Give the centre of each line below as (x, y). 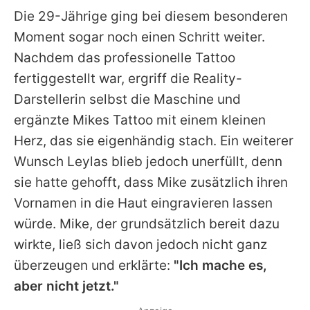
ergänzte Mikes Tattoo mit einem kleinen (140, 120)
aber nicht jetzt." (66, 286)
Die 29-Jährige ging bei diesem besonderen (151, 17)
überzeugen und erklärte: (94, 266)
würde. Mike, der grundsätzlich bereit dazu (147, 224)
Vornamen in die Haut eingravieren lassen (143, 203)
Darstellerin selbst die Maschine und (127, 100)
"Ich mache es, (220, 266)
